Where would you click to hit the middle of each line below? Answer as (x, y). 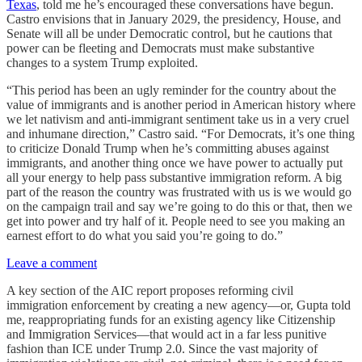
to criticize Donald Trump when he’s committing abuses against (168, 148)
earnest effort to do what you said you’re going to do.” (145, 236)
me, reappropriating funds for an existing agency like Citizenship (171, 320)
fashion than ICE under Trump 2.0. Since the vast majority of (162, 349)
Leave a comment (52, 263)
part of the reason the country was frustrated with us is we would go (179, 192)
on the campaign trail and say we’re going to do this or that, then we (179, 206)
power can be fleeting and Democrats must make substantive (160, 48)
